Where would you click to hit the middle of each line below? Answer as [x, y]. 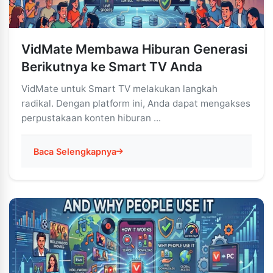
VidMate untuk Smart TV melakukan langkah [119, 89]
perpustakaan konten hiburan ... [91, 118]
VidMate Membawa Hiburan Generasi [134, 49]
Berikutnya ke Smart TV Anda [112, 67]
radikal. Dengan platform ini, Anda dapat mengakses [136, 103]
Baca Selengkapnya [75, 151]
